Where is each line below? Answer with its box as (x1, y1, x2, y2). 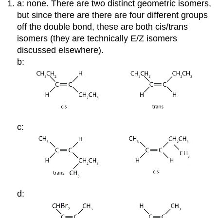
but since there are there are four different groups (17, 10, 208, 20)
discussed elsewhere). (17, 45, 104, 55)
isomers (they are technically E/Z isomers (17, 33, 178, 43)
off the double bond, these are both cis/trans (17, 21, 188, 32)
